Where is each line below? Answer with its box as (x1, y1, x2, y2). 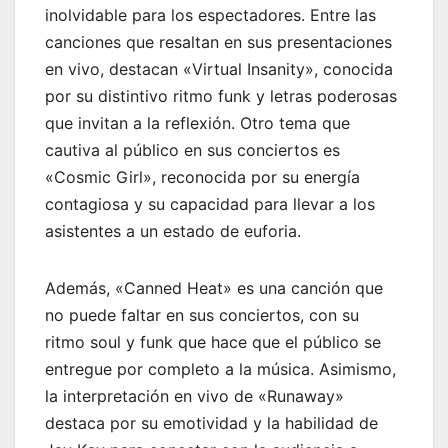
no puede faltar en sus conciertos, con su (45, 304, 359, 325)
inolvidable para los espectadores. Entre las (45, 4, 376, 25)
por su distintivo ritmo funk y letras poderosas (45, 85, 397, 106)
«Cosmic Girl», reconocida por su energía (45, 166, 360, 187)
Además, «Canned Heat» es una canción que (45, 277, 383, 298)
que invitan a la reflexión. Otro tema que (45, 112, 350, 133)
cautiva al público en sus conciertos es (45, 139, 340, 160)
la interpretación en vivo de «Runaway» (45, 385, 344, 406)
